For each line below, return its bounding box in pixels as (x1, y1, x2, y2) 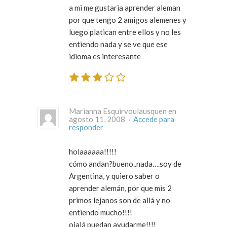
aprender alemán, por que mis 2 (69, 183, 172, 193)
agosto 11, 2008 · (127, 114, 133, 124)
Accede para (133, 114, 174, 124)
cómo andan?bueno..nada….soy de (69, 159, 181, 168)
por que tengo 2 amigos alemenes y (69, 15, 186, 25)
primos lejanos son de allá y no (69, 195, 170, 205)
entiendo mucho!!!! (69, 207, 132, 217)
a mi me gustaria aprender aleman (69, 3, 180, 13)
